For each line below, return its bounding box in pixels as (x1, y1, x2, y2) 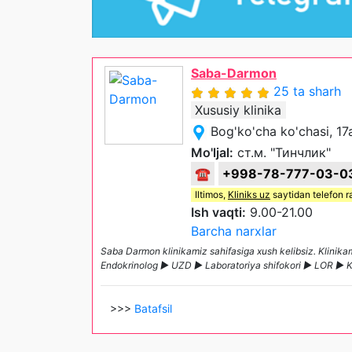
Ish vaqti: (191, 204, 246, 221)
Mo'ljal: (191, 145, 233, 161)
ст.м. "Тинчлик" (233, 145, 331, 161)
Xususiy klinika (195, 102, 281, 119)
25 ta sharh (273, 83, 341, 100)
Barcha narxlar (191, 223, 277, 240)
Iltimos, (195, 189, 228, 201)
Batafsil (134, 302, 172, 316)
